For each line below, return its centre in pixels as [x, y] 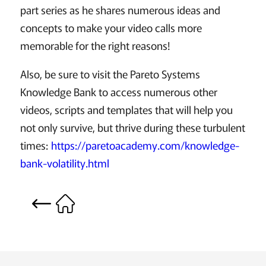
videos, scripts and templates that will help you [126, 109]
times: [35, 145]
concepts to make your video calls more [111, 27]
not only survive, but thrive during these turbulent [132, 127]
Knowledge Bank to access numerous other [118, 91]
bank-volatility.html [64, 163]
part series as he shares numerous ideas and [120, 9]
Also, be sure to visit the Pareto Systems [110, 74]
